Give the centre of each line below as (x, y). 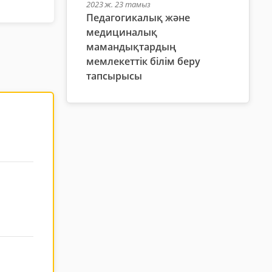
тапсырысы (114, 76)
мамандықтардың (131, 46)
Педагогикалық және (138, 17)
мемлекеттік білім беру (143, 61)
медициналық (121, 32)
